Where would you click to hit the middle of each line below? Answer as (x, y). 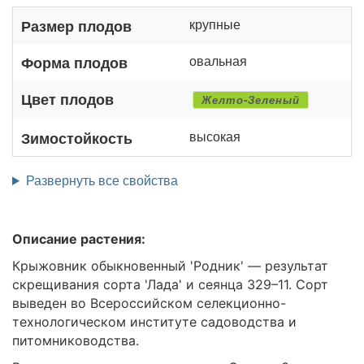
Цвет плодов (67, 99)
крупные (215, 24)
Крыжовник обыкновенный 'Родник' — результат (170, 266)
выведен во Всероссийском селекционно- (149, 303)
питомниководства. (76, 340)
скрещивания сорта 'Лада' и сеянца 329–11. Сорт (170, 284)
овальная (218, 61)
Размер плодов (76, 26)
